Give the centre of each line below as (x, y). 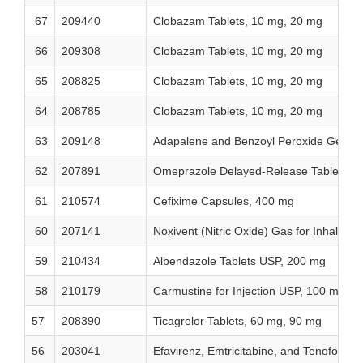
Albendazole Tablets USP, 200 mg (239, 261)
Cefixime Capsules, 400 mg (224, 201)
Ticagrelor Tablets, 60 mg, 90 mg (239, 321)
